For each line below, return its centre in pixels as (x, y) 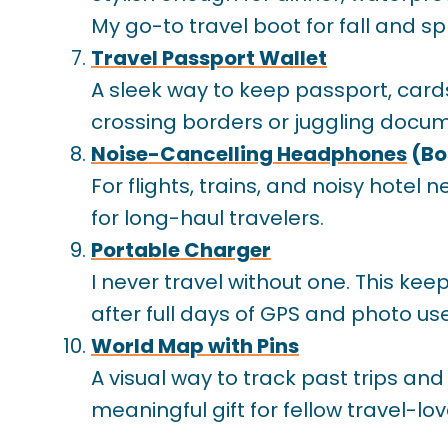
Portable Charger (181, 250)
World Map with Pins (195, 346)
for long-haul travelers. (207, 218)
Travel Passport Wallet (209, 58)
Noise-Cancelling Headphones (249, 154)
